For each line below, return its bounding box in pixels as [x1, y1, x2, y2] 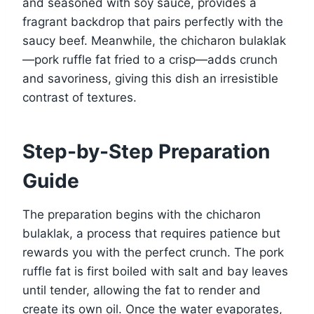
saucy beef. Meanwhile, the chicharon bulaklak [22, 34, 286, 48]
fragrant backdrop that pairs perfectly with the [22, 15, 283, 29]
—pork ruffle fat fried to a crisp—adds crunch [22, 53, 278, 67]
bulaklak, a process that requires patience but [22, 226, 280, 241]
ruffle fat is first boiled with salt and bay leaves [22, 264, 288, 279]
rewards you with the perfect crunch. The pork [22, 245, 284, 260]
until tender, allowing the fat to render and [22, 283, 261, 298]
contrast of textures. [22, 90, 137, 105]
